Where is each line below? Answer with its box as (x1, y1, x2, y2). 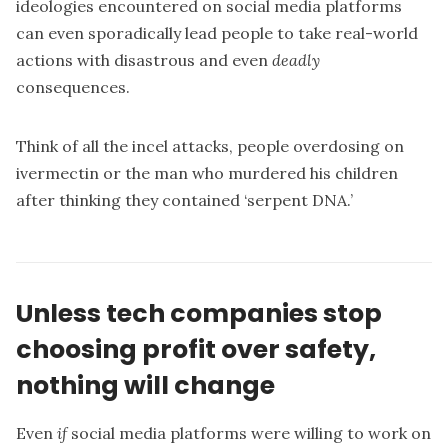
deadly (272, 49, 320, 70)
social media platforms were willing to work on (67, 423, 431, 444)
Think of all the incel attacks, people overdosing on (16, 135, 404, 156)
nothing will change (16, 366, 275, 403)
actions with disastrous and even (16, 49, 272, 70)
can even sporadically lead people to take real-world (16, 22, 418, 43)
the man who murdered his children (125, 162, 398, 183)
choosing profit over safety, (16, 330, 376, 367)
